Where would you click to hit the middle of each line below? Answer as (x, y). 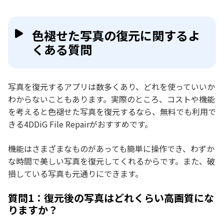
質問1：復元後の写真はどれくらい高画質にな (111, 197)
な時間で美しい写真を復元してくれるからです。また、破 (111, 161)
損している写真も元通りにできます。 (75, 173)
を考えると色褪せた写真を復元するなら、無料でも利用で (112, 111)
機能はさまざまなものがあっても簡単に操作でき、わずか (111, 148)
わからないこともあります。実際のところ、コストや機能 (111, 99)
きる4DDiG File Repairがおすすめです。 (80, 124)
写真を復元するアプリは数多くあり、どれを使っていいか (111, 86)
